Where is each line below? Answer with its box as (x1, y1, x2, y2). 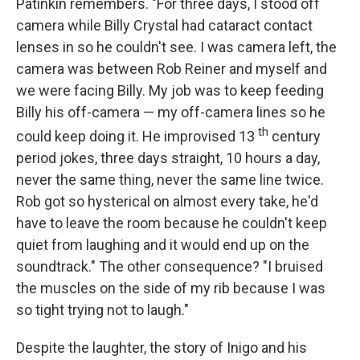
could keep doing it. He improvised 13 (16, 127, 258, 145)
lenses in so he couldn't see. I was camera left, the (16, 38, 337, 55)
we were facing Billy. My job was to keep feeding (16, 81, 324, 99)
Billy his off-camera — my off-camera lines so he (16, 103, 325, 121)
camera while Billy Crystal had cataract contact (16, 16, 313, 34)
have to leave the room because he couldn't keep (16, 214, 327, 231)
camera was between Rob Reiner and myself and (16, 59, 327, 77)
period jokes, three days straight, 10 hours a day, (16, 149, 320, 166)
